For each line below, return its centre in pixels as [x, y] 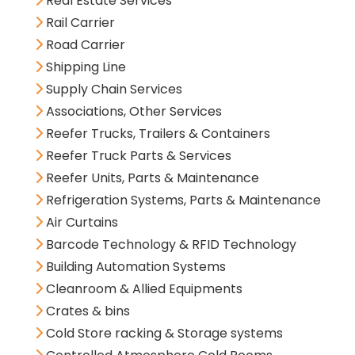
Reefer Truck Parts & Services [137, 156]
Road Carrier [84, 45]
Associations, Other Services [132, 112]
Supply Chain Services [113, 90]
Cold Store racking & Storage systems [163, 334]
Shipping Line [84, 67]
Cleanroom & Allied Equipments [143, 289]
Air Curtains [80, 223]
